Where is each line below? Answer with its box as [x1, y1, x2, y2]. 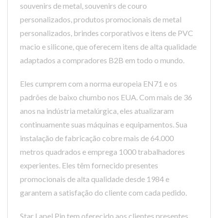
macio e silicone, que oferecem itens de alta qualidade [20, 42, 197, 51]
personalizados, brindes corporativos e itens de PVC [20, 28, 193, 37]
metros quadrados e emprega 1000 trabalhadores [20, 147, 185, 156]
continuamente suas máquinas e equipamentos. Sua [20, 120, 187, 129]
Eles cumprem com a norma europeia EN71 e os [20, 79, 177, 88]
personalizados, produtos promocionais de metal [20, 15, 182, 24]
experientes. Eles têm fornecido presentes [20, 161, 158, 170]
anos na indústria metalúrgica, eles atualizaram [20, 106, 174, 115]
